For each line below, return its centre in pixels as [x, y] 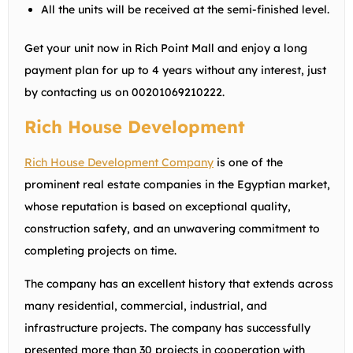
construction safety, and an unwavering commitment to [172, 228]
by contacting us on [78, 92]
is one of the [248, 162]
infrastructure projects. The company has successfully [167, 327]
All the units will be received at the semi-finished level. [185, 9]
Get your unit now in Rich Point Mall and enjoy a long [166, 48]
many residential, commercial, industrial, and [146, 305]
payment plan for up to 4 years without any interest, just [175, 70]
